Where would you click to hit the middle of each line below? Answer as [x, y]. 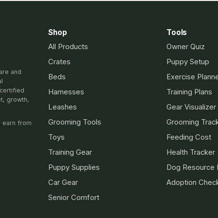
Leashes [63, 107]
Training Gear [70, 152]
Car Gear [63, 182]
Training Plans [189, 92]
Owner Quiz [186, 47]
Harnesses [66, 92]
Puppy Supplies [74, 167]
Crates [59, 62]
